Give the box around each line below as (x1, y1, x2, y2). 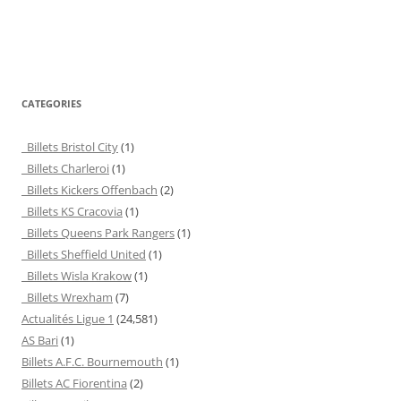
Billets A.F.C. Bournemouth (21, 353, 163, 370)
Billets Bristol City (21, 138, 118, 155)
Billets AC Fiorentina (21, 374, 127, 391)
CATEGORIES (21, 96, 81, 110)
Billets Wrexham (21, 288, 113, 305)
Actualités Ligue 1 (21, 310, 114, 327)
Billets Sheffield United (21, 245, 146, 262)
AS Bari (21, 331, 58, 348)
